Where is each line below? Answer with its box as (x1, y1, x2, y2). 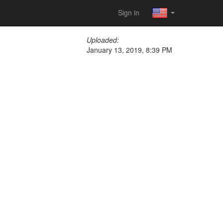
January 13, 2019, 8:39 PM (87, 45, 172, 55)
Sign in (118, 7, 139, 17)
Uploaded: (87, 35, 119, 45)
